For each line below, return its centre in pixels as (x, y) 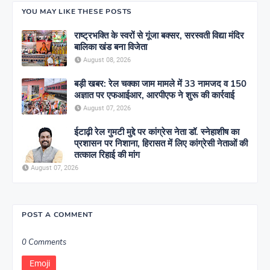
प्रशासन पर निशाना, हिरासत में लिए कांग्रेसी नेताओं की (161, 143)
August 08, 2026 (107, 60)
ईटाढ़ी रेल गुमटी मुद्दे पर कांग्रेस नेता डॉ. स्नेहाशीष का (157, 132)
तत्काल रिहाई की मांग (107, 155)
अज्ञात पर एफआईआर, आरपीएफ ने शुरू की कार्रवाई (154, 95)
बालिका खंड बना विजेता (111, 47)
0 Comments (44, 242)
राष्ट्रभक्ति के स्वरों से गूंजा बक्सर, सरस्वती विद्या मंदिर (159, 35)
